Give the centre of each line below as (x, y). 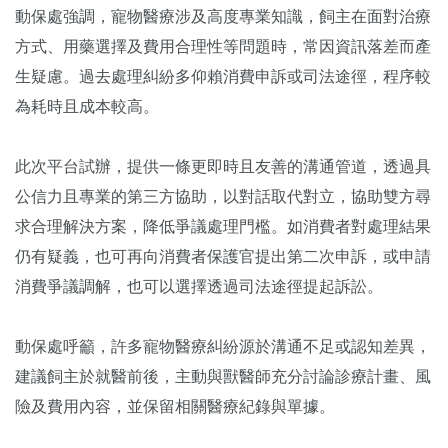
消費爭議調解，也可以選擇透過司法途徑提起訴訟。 (199, 286)
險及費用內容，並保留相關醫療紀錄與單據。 (175, 406)
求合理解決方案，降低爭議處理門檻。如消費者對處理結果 (223, 226)
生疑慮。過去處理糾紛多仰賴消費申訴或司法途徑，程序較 (223, 76)
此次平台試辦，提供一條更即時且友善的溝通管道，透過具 (223, 166)
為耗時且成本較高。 (87, 106)
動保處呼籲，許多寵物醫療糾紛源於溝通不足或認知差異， (223, 346)
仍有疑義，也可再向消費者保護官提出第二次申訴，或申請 (223, 256)
